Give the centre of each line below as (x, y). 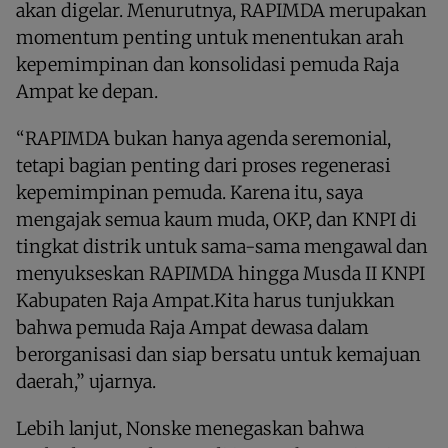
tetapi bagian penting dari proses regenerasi (203, 165)
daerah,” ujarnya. (86, 381)
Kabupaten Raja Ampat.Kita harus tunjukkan (205, 300)
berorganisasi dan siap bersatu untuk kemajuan (218, 354)
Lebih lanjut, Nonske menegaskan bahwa (190, 428)
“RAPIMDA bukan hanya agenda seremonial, (203, 138)
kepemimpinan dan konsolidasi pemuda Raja (207, 64)
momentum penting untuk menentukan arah (210, 37)
